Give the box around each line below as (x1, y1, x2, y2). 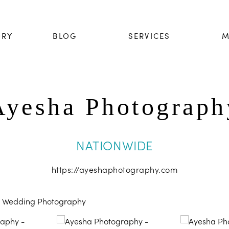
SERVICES (128, 30, 171, 41)
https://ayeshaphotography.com (51, 164, 178, 175)
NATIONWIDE (76, 136, 153, 153)
